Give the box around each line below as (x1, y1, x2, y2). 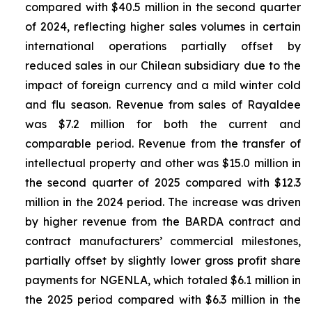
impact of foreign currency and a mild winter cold (25, 78, 301, 93)
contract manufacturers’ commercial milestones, (25, 234, 301, 249)
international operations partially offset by (25, 39, 301, 54)
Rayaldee (247, 97, 301, 112)
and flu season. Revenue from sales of (25, 97, 247, 112)
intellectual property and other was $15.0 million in (25, 156, 301, 171)
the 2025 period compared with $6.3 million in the (25, 292, 301, 307)
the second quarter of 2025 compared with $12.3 (25, 175, 301, 190)
